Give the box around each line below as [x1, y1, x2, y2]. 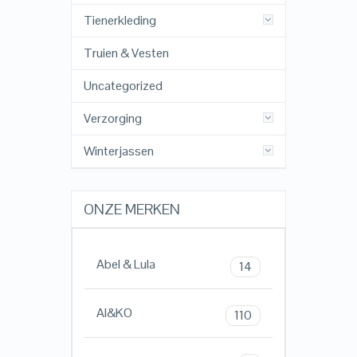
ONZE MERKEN [83, 200, 180, 219]
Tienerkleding [83, 12, 156, 29]
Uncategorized [83, 77, 163, 95]
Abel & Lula [96, 256, 155, 273]
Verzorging [83, 110, 142, 127]
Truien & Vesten [83, 45, 169, 62]
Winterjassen [83, 143, 154, 160]
